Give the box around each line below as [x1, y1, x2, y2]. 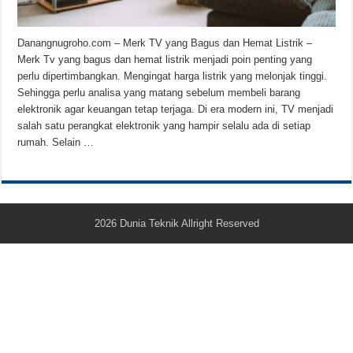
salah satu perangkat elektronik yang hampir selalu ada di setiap [17, 119, 311, 132]
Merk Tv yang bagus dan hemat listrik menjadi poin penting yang [17, 53, 313, 65]
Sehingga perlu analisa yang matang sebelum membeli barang [17, 86, 301, 98]
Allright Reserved [180, 217, 259, 229]
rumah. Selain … [17, 136, 95, 148]
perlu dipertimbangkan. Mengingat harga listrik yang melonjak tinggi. [17, 69, 328, 82]
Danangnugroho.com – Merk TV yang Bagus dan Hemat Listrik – [17, 36, 313, 49]
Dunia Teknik [119, 217, 181, 229]
